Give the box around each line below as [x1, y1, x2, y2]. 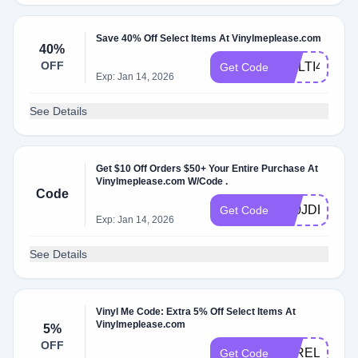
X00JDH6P [278, 203, 343, 217]
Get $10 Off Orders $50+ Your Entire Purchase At [96, 163, 319, 174]
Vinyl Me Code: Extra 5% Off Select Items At [96, 306, 296, 317]
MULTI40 [278, 60, 330, 74]
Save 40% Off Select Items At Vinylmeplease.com [96, 33, 322, 44]
